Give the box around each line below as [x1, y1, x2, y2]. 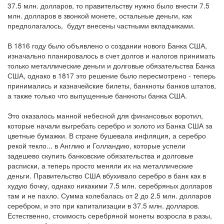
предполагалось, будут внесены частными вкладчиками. [7, 20, 195, 30]
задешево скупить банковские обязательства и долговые [7, 150, 193, 160]
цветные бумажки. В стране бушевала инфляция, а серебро [7, 130, 206, 140]
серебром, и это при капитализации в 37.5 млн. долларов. [7, 200, 199, 210]
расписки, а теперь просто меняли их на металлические [7, 160, 193, 170]
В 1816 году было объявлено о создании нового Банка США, [7, 40, 207, 50]
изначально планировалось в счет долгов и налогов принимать [7, 50, 215, 60]
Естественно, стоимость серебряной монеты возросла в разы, [7, 210, 212, 220]
